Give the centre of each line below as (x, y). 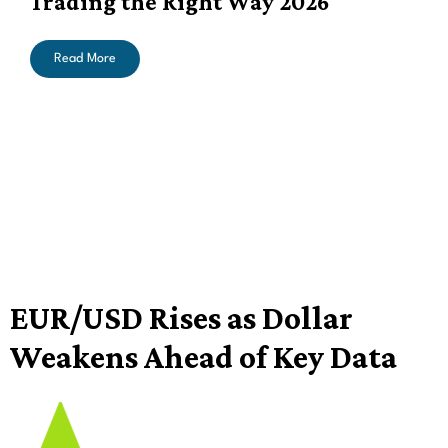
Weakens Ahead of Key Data (203, 356)
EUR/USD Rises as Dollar (181, 317)
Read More (85, 58)
